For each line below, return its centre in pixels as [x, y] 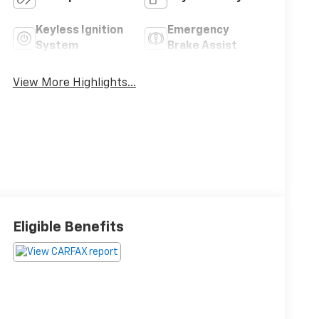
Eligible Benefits [68, 227]
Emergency [198, 30]
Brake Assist [202, 46]
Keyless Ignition [79, 30]
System [57, 46]
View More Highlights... [74, 83]
